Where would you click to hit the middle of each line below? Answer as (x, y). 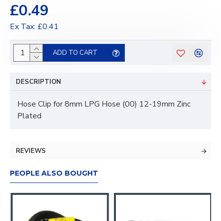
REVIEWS (31, 151)
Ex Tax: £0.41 (34, 27)
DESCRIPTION (38, 82)
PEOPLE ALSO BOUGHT (54, 173)
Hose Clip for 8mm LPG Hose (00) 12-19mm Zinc (104, 104)
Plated (29, 116)
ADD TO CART (75, 53)
